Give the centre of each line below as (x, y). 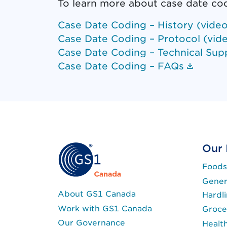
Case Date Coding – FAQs (121, 66)
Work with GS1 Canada (105, 208)
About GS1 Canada (97, 194)
